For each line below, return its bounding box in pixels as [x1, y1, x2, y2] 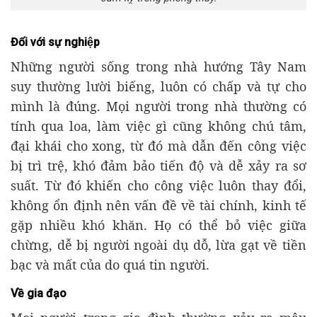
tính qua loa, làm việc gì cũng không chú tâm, [11, 117, 306, 134]
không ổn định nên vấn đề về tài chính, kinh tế [11, 196, 306, 214]
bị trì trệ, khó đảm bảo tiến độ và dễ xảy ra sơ [11, 156, 306, 174]
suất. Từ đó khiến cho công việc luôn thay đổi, [11, 176, 306, 194]
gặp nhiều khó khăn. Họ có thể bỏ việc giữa [11, 216, 306, 234]
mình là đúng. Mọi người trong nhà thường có [11, 97, 306, 115]
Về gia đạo [11, 286, 67, 300]
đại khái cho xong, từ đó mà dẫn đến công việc [11, 137, 306, 154]
